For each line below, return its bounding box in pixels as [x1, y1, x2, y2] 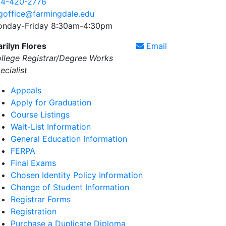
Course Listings [11, 109, 70, 120]
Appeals [11, 85, 41, 95]
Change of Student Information [11, 182, 129, 192]
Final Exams [11, 158, 56, 168]
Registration [11, 206, 56, 216]
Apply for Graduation [11, 97, 91, 107]
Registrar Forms [11, 194, 71, 204]
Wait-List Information [11, 122, 91, 132]
